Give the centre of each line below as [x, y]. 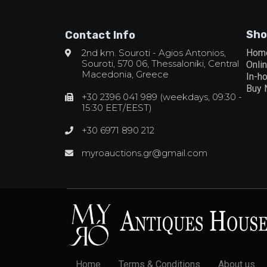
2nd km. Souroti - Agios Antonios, [153, 53]
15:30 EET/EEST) [117, 108]
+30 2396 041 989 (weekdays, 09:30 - [162, 97]
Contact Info [100, 35]
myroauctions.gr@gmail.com [144, 153]
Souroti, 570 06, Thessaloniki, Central [160, 64]
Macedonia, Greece [125, 74]
